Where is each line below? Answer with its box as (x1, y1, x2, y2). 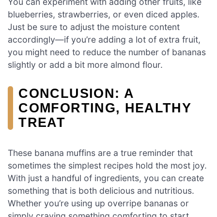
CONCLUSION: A (18, 86, 134, 101)
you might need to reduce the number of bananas (8, 47, 206, 58)
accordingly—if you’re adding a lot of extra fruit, (8, 34, 201, 45)
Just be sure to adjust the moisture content (8, 22, 180, 32)
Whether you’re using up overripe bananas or (8, 198, 189, 209)
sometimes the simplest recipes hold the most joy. (8, 160, 207, 171)
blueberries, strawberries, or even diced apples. (8, 9, 200, 20)
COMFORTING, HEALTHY (18, 100, 192, 116)
